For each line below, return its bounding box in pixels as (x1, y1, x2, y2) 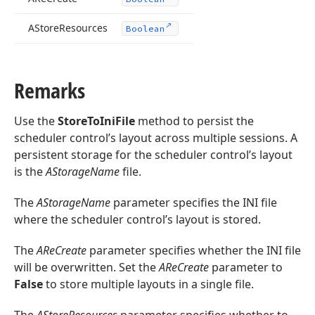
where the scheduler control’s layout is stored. (14, 212, 261, 227)
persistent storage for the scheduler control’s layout (14, 147, 292, 162)
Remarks (14, 76, 85, 105)
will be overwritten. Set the (14, 259, 159, 275)
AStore (28, 21, 59, 34)
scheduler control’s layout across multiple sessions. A (14, 130, 297, 146)
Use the (14, 113, 58, 129)
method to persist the (135, 113, 254, 129)
